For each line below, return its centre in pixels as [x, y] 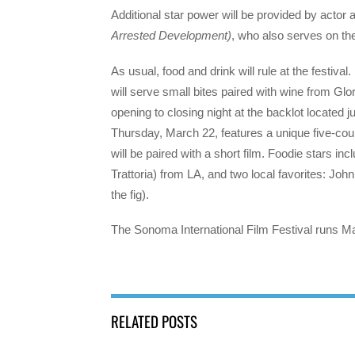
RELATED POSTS [154, 321]
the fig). [130, 194]
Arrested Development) [171, 36]
